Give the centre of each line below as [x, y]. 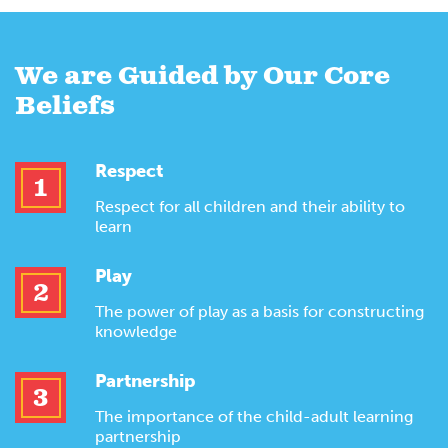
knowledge [136, 332]
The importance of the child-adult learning [254, 417]
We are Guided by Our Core [202, 77]
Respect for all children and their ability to [250, 207]
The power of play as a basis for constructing [259, 312]
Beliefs [65, 107]
